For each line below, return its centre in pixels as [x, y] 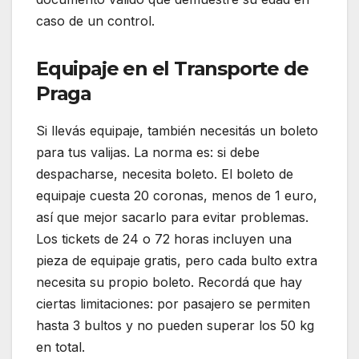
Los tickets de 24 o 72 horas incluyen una [164, 239]
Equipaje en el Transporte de [172, 69]
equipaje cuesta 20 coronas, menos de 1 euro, [177, 196]
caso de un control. [95, 21]
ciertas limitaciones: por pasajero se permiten [173, 304]
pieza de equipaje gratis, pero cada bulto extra [177, 261]
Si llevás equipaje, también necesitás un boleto [177, 131]
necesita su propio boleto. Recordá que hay [169, 282]
